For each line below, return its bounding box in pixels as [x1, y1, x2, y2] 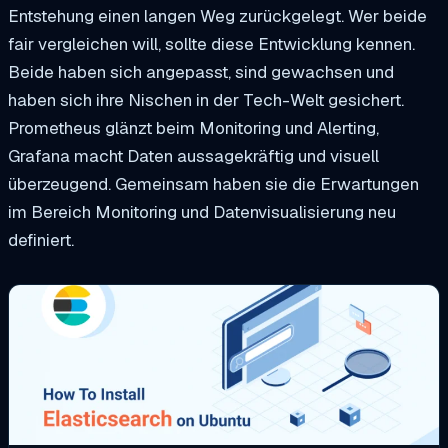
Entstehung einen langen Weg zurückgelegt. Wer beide [8, 4, 427, 27]
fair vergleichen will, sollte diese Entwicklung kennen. [8, 32, 415, 55]
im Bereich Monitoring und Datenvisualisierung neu [8, 200, 396, 223]
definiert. [8, 228, 74, 251]
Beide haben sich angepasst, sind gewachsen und [8, 60, 394, 83]
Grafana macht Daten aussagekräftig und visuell [8, 144, 379, 167]
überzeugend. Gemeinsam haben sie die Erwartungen [8, 172, 419, 195]
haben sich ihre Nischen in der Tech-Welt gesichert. [8, 88, 404, 111]
